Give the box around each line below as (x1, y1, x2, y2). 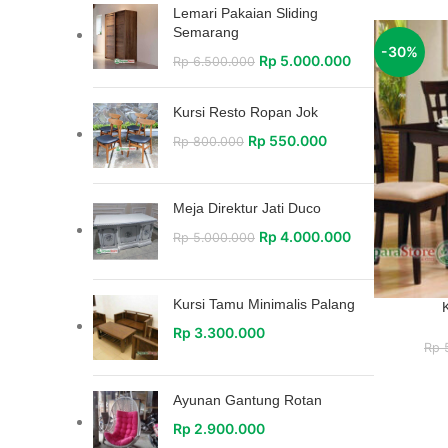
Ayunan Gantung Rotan (173, 392, 322, 408)
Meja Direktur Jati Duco (173, 200, 321, 216)
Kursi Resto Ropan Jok (173, 104, 318, 120)
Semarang (173, 24, 239, 40)
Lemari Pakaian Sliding (173, 5, 318, 21)
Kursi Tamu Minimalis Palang (173, 296, 355, 312)
